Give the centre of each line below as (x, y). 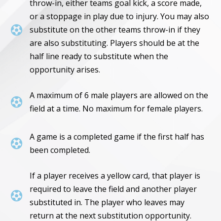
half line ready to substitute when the (99, 56)
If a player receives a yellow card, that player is (115, 176)
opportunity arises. (65, 70)
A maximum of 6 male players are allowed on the (119, 95)
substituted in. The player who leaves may (107, 203)
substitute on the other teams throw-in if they (115, 30)
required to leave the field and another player (113, 189)
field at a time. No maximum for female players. (116, 109)
